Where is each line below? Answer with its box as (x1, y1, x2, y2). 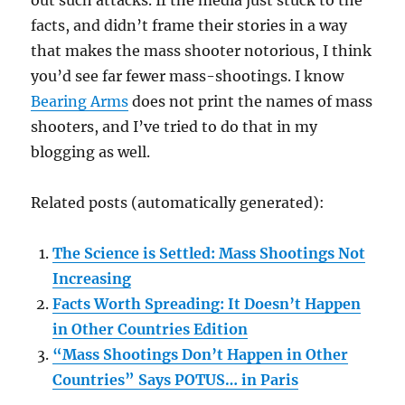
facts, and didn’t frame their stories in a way (31, 16, 348, 35)
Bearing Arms (31, 92, 129, 111)
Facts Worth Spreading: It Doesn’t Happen (52, 295, 362, 314)
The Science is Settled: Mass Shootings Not (52, 244, 366, 263)
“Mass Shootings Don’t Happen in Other (52, 345, 349, 364)
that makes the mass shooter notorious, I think (31, 42, 372, 61)
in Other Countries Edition (52, 320, 249, 339)
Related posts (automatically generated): (31, 193, 325, 212)
